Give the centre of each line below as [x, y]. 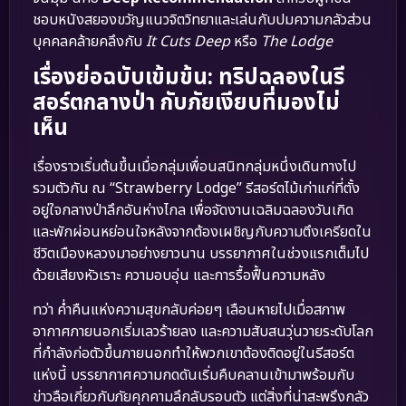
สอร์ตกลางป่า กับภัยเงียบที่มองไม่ [186, 103]
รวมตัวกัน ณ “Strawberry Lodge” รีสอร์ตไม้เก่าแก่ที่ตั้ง [196, 188]
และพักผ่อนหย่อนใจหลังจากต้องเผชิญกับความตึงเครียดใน [202, 232]
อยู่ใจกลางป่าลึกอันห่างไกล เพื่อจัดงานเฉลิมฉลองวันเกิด [193, 210]
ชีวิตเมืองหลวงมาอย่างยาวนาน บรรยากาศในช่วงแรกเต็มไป [201, 253]
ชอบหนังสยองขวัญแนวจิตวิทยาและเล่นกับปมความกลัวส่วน [202, 19]
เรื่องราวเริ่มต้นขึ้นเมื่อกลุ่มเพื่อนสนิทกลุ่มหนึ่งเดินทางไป [194, 166]
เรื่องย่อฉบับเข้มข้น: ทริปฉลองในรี [188, 77]
